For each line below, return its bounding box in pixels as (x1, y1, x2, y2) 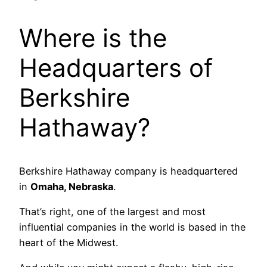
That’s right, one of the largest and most (19, 205, 206, 218)
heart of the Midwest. (19, 236, 118, 249)
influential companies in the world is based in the (19, 221, 246, 233)
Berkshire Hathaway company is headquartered (19, 164, 238, 177)
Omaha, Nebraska (30, 180, 113, 193)
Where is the (19, 22, 167, 53)
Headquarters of (19, 52, 213, 83)
